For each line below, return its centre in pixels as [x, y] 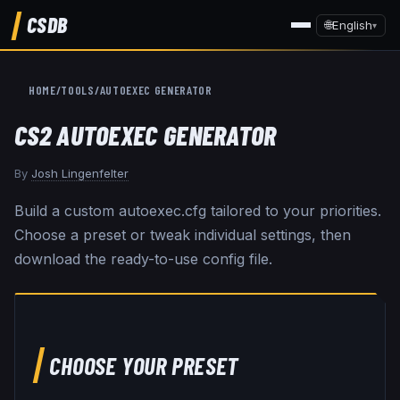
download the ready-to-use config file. [143, 258]
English [352, 25]
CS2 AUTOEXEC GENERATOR [146, 135]
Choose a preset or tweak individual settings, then [183, 234]
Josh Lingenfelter [80, 173]
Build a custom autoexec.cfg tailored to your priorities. [198, 210]
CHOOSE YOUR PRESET [144, 365]
